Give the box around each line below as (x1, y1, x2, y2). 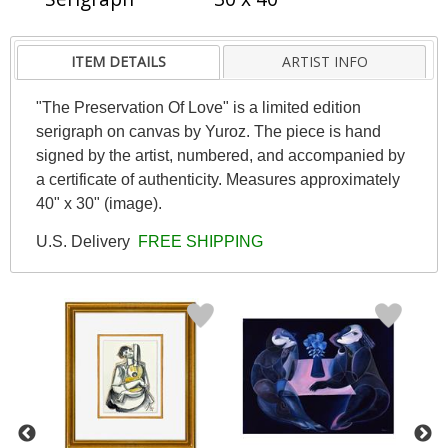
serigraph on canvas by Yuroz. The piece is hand (35, 122, 381, 140)
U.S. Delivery (35, 232, 134, 250)
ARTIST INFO (281, 51, 368, 71)
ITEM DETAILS (71, 51, 167, 71)
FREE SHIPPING (133, 232, 263, 250)
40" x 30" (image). (35, 194, 162, 212)
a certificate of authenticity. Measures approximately (35, 170, 400, 188)
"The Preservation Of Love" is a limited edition (35, 98, 361, 116)
